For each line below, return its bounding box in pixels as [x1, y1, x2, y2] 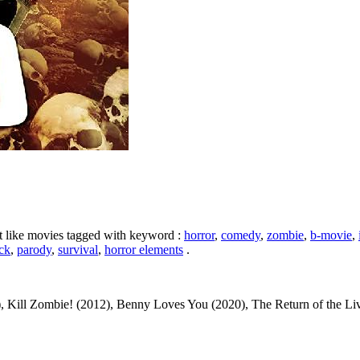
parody [17, 243, 51, 257]
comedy [221, 228, 260, 243]
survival [58, 243, 98, 257]
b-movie [310, 228, 352, 243]
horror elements [104, 243, 183, 257]
